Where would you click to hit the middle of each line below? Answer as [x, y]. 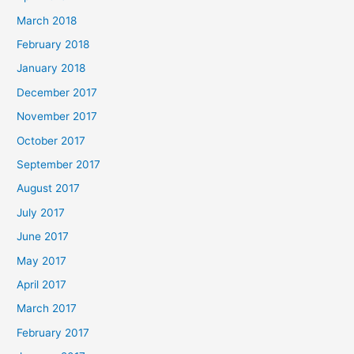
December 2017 [57, 92]
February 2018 [53, 45]
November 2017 [57, 117]
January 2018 [51, 68]
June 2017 [43, 237]
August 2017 [49, 188]
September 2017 [59, 165]
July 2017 [41, 212]
